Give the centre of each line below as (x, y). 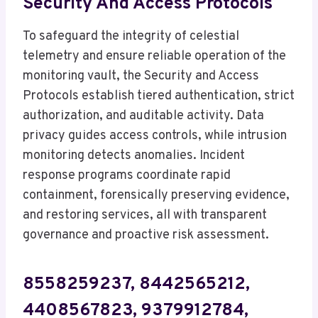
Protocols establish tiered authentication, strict (159, 96)
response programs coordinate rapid (127, 175)
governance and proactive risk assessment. (146, 235)
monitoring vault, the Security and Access (141, 76)
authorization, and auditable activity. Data (143, 116)
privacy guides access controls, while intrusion (155, 136)
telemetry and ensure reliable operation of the (154, 56)
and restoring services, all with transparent (145, 215)
